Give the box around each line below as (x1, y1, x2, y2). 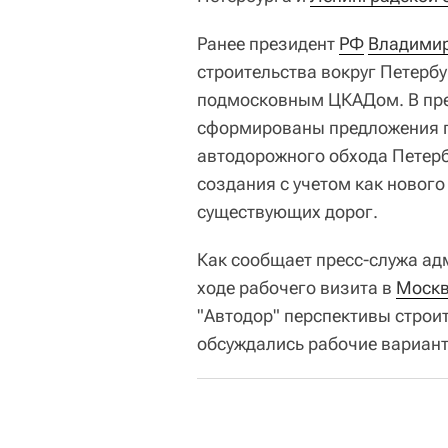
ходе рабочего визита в (197, 276, 396, 298)
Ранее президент (197, 32, 339, 54)
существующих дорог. (197, 200, 378, 222)
